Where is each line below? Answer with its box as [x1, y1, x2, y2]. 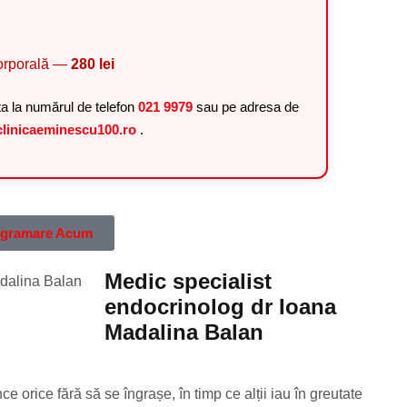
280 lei [70, 56, 114, 73]
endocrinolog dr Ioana [104, 294, 336, 320]
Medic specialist [104, 269, 272, 294]
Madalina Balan [104, 320, 263, 345]
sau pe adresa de [196, 99, 300, 115]
